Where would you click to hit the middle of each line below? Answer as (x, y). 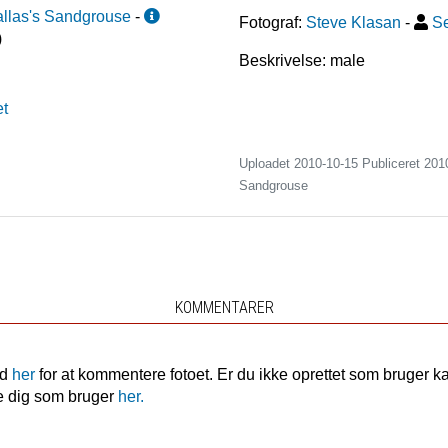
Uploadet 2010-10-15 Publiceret (331, 164)
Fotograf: (270, 23)
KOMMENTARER (224, 308)
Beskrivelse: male (302, 61)
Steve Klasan (353, 23)
